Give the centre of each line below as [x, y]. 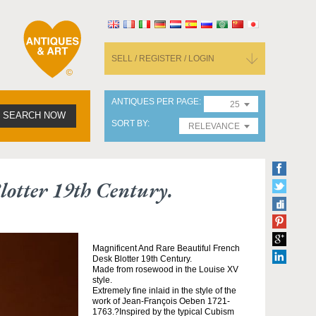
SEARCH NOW [34, 116]
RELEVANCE [214, 126]
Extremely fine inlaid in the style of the [164, 291]
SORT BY [129, 123]
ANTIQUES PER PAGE [155, 102]
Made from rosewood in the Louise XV [165, 269]
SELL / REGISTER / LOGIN [163, 59]
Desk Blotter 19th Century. [142, 259]
